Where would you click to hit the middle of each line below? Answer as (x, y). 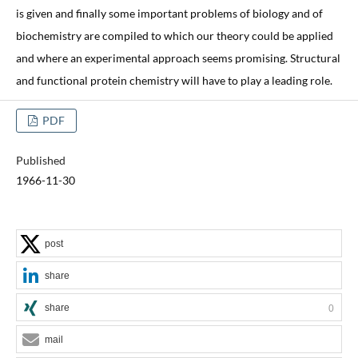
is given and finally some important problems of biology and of (169, 13)
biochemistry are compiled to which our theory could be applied (174, 35)
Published (40, 160)
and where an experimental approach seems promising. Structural (178, 58)
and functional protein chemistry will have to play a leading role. (174, 80)
